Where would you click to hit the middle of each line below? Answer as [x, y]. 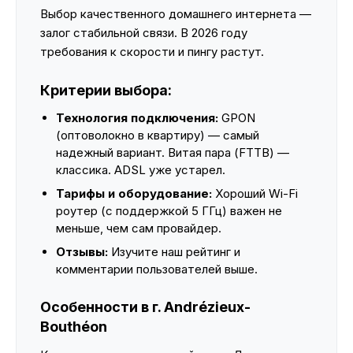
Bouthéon [74, 327]
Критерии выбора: [106, 90]
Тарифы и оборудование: [134, 193]
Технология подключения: [137, 118]
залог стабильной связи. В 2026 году [144, 33]
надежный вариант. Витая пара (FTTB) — [173, 152]
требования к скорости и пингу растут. [152, 52]
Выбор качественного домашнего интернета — [176, 14]
